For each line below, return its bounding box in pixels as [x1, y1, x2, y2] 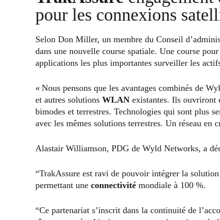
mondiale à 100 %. [136, 180, 206, 190]
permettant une [35, 180, 91, 190]
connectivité [91, 180, 136, 190]
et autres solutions [35, 94, 102, 105]
